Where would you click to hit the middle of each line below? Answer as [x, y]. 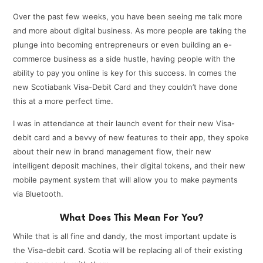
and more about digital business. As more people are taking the [130, 30]
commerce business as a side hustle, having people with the [124, 58]
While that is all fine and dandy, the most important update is [125, 236]
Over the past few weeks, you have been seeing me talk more [128, 16]
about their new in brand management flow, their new [112, 151]
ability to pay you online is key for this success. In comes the [125, 73]
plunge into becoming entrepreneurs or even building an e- [123, 44]
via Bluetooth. [38, 193]
